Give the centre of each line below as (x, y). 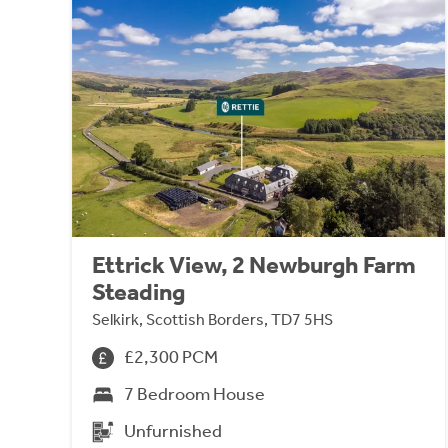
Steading (138, 292)
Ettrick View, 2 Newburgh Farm (254, 265)
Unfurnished (173, 431)
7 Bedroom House (194, 394)
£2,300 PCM (171, 357)
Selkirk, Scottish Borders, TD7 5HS (212, 320)
